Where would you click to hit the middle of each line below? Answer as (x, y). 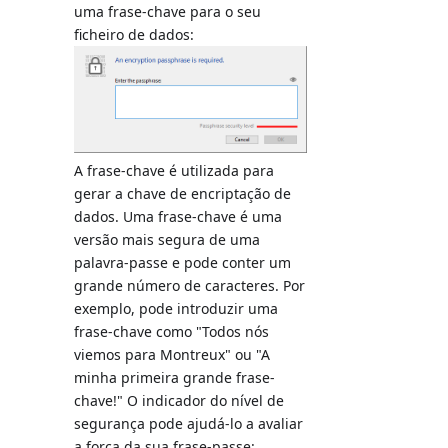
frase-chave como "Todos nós (172, 332)
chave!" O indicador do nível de (179, 401)
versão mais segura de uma (167, 240)
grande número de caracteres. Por (190, 286)
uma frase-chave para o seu (168, 12)
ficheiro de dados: (134, 35)
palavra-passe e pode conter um (183, 263)
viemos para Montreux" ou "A (172, 355)
